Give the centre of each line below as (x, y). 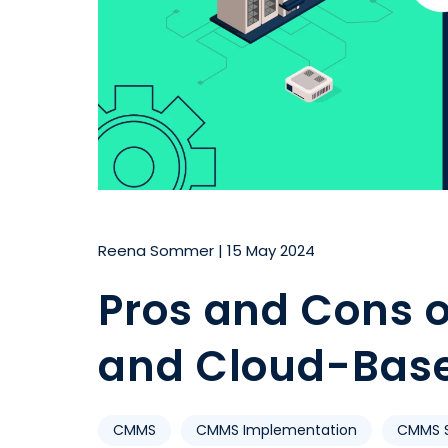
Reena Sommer (156, 250)
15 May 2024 (271, 250)
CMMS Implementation (276, 429)
